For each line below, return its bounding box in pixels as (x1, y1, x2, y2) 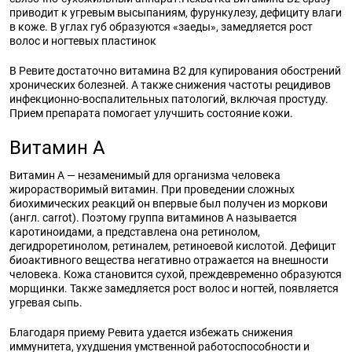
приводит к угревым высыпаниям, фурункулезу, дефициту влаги (9, 6, 342, 19)
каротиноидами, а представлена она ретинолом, (9, 225, 260, 238)
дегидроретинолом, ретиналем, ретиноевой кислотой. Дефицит (9, 240, 336, 252)
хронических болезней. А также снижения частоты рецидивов (9, 79, 331, 91)
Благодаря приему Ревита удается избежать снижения (9, 326, 293, 339)
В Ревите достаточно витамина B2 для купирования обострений (9, 64, 341, 77)
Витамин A (9, 137, 105, 159)
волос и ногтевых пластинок (9, 35, 156, 47)
